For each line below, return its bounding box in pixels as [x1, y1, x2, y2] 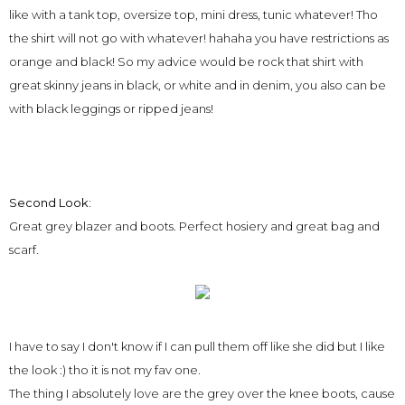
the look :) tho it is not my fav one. [9, 363, 203, 377]
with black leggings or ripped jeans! [9, 101, 213, 116]
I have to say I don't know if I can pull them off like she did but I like [9, 339, 385, 353]
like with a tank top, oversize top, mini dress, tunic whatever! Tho [9, 7, 378, 22]
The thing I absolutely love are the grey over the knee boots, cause [9, 386, 395, 400]
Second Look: [9, 195, 91, 210]
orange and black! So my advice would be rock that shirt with [9, 54, 363, 69]
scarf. [9, 242, 39, 257]
